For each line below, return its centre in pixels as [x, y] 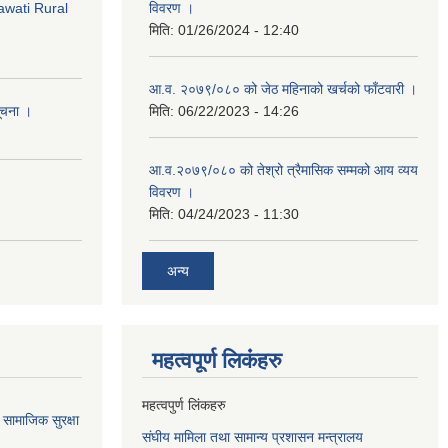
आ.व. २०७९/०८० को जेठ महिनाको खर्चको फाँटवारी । [283, 89]
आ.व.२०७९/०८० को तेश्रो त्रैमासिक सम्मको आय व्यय [283, 170]
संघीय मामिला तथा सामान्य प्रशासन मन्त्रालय [252, 436]
